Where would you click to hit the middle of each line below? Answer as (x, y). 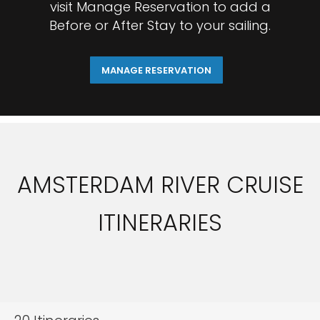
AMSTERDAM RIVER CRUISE (160, 185)
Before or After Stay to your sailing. (160, 25)
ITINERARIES (160, 222)
